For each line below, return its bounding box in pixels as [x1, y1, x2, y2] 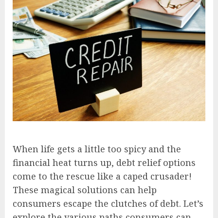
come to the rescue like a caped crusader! [13, 170, 192, 182]
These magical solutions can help [13, 183, 157, 196]
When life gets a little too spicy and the [13, 143, 181, 155]
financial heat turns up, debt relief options [13, 156, 196, 168]
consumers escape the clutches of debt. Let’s [13, 197, 203, 209]
